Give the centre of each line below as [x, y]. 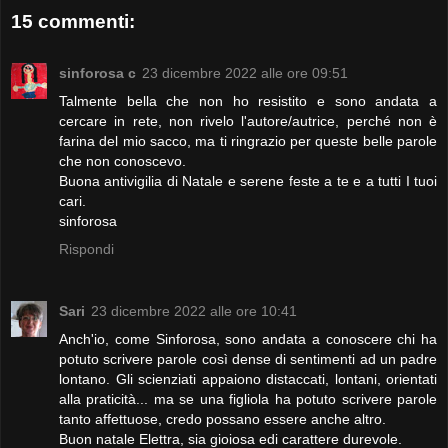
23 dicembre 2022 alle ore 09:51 [245, 72]
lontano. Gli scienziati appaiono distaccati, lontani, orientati [248, 378]
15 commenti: [73, 21]
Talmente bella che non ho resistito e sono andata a [248, 100]
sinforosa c [97, 72]
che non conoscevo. [122, 160]
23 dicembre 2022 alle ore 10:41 [194, 310]
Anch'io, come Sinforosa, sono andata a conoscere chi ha [248, 338]
